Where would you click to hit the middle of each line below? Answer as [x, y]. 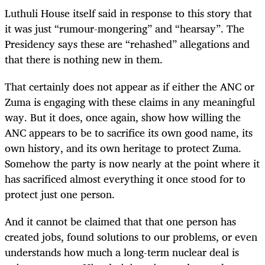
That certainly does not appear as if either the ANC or [130, 86]
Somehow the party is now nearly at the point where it [132, 163]
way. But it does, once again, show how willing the [123, 117]
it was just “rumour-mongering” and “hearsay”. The [125, 28]
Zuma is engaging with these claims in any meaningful [130, 101]
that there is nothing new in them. [84, 59]
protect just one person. [60, 194]
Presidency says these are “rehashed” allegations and [127, 43]
